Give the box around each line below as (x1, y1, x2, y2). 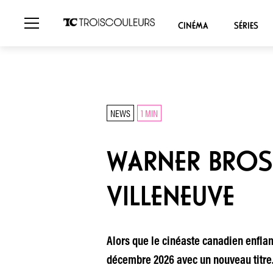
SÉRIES (233, 19, 258, 31)
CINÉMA (177, 19, 208, 31)
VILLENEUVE (106, 179, 235, 213)
